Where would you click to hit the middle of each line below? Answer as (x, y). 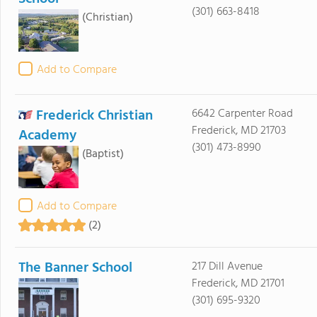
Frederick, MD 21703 (238, 131)
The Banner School (75, 268)
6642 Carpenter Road (242, 114)
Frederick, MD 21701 (238, 284)
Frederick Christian (94, 116)
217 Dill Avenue (227, 267)
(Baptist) (103, 154)
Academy (47, 136)
